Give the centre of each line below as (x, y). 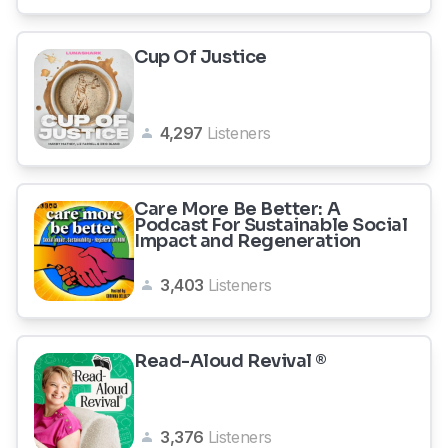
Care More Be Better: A (237, 209)
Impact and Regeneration (247, 241)
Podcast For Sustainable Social (271, 225)
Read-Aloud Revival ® (230, 361)
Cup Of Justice (200, 57)
